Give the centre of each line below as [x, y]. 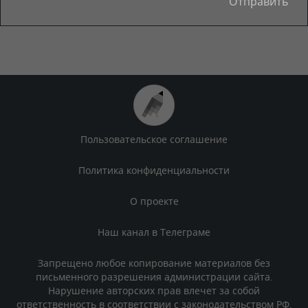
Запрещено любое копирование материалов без [154, 263]
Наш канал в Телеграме [154, 232]
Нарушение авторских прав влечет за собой [154, 290]
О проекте [154, 201]
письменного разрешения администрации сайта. [154, 277]
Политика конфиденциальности [154, 170]
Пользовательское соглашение [154, 139]
